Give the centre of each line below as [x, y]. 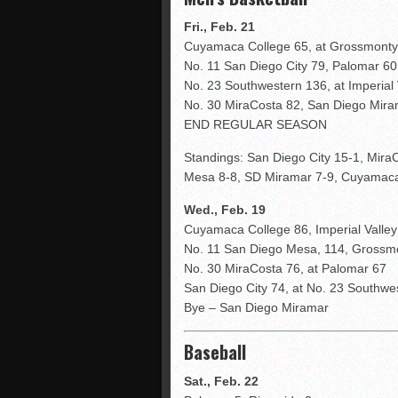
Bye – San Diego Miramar [256, 307]
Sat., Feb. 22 [221, 381]
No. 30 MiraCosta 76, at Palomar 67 [285, 268]
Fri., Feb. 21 [219, 27]
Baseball [215, 352]
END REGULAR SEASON [255, 124]
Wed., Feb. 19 [225, 210]
